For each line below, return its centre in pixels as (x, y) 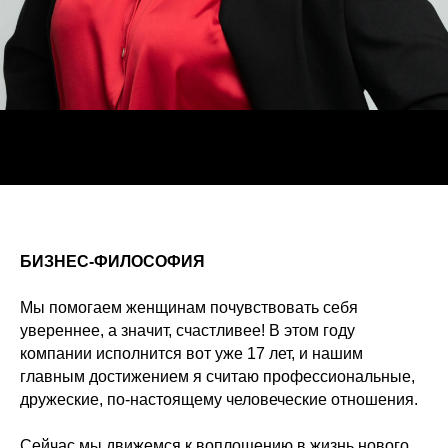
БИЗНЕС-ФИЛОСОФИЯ (112, 262)
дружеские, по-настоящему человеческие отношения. (219, 400)
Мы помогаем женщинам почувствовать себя (189, 308)
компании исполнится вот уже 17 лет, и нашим (191, 354)
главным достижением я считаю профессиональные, (217, 377)
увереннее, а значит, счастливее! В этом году (187, 331)
